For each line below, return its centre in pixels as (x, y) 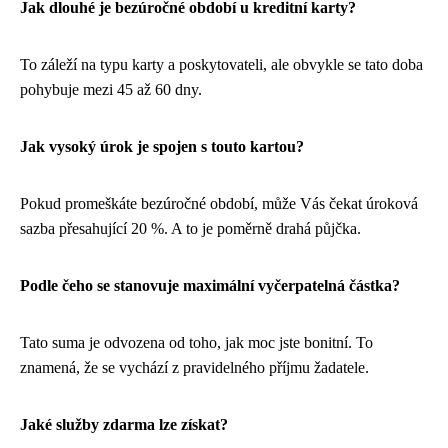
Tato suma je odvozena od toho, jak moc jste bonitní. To (196, 343)
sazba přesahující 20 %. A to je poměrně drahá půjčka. (190, 229)
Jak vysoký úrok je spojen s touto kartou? (162, 147)
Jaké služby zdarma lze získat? (124, 425)
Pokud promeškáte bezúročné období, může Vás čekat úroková (219, 204)
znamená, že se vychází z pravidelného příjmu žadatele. (194, 368)
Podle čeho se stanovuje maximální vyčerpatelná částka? (210, 286)
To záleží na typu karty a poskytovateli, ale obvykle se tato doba (221, 65)
